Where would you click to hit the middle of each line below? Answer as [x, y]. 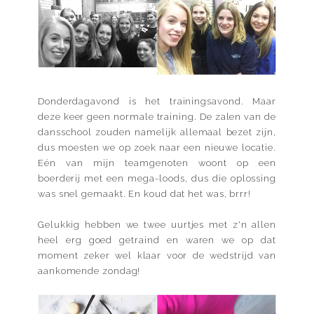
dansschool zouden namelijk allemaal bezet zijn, [157, 132]
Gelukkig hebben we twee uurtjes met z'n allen [157, 225]
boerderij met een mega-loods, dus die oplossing [157, 179]
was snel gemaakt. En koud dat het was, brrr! [145, 194]
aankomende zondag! [89, 271]
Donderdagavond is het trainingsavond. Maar [157, 102]
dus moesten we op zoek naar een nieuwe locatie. [157, 148]
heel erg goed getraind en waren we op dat [157, 240]
